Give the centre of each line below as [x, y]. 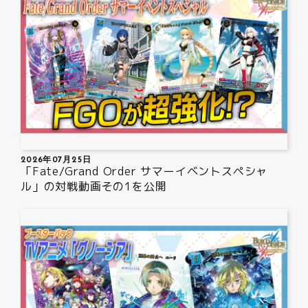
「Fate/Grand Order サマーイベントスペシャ [144, 171]
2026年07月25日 [56, 160]
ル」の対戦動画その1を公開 [94, 186]
